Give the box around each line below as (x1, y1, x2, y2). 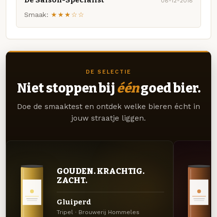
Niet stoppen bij (16, 80, 117, 96)
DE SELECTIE (85, 69, 132, 76)
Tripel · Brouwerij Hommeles (56, 209, 139, 216)
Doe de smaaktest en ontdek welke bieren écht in (17, 102, 200, 111)
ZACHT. (56, 175, 88, 186)
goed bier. (139, 80, 201, 96)
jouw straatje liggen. (71, 114, 146, 123)
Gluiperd (56, 197, 91, 206)
